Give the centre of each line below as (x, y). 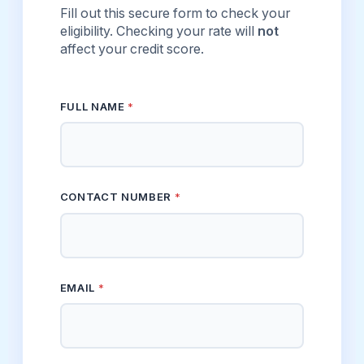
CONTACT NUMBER (117, 197)
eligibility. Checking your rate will (158, 32)
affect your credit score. (132, 50)
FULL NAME (94, 107)
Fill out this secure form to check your (175, 14)
